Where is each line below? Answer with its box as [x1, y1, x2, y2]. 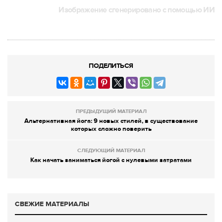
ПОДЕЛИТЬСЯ [89, 61, 133, 70]
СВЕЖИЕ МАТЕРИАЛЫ [15, 200, 89, 209]
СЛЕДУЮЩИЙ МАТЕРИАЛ [77, 147, 145, 154]
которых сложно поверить [70, 125, 152, 133]
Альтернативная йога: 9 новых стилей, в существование [24, 117, 198, 125]
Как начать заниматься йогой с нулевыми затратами [30, 156, 192, 165]
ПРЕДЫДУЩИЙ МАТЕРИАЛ [75, 108, 147, 115]
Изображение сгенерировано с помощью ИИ [58, 5, 215, 15]
